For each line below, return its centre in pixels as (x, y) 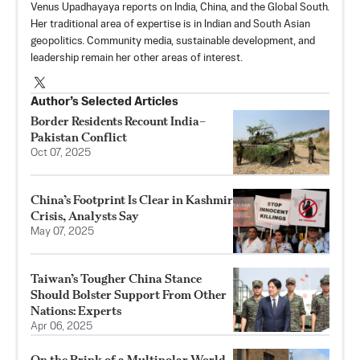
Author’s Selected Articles (104, 101)
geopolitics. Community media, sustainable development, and (173, 41)
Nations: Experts (76, 310)
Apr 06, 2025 (61, 326)
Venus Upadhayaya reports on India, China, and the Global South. (180, 7)
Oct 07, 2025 (61, 153)
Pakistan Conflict (79, 137)
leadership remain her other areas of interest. (137, 58)
